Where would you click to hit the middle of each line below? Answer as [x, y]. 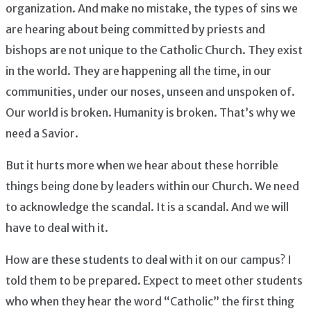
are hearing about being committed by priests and [135, 29]
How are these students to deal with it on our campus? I [149, 259]
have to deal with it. [57, 227]
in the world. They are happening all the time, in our [138, 70]
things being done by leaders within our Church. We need [152, 186]
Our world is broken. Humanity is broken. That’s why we [151, 112]
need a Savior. [42, 133]
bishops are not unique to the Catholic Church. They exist [154, 50]
